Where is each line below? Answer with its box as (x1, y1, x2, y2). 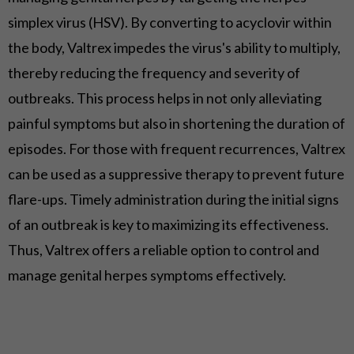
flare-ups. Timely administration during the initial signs (8, 190, 339, 209)
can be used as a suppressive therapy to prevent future (8, 165, 345, 183)
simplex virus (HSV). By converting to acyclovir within (8, 13, 332, 32)
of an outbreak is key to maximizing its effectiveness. (8, 216, 329, 234)
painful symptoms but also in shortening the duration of (8, 115, 345, 133)
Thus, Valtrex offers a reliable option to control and (8, 241, 319, 259)
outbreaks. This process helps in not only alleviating (8, 89, 322, 107)
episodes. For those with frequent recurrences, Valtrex (8, 140, 345, 158)
